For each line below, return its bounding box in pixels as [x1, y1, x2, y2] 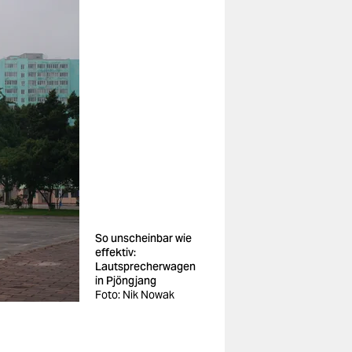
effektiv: [95, 245, 136, 259]
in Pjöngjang [95, 273, 156, 288]
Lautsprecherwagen [95, 259, 196, 273]
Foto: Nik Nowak [95, 288, 174, 302]
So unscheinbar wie [95, 231, 192, 245]
